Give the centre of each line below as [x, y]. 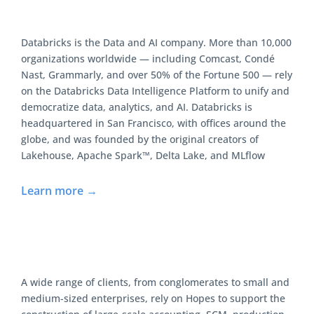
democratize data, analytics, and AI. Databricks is [137, 107]
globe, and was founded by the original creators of [140, 139]
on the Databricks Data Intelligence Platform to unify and [155, 91]
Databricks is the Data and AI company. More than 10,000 [156, 43]
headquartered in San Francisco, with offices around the [153, 123]
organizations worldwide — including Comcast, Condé [148, 59]
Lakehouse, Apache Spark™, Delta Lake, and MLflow [143, 156]
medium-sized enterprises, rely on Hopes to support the [153, 299]
